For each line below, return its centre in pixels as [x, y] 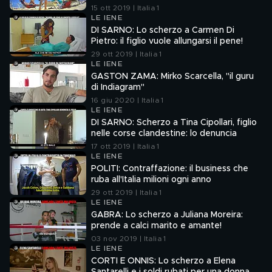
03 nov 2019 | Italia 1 [129, 239]
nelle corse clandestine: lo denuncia [164, 134]
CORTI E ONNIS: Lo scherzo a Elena [163, 261]
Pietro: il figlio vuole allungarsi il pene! [167, 41]
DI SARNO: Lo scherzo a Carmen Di [163, 30]
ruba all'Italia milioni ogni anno [151, 180]
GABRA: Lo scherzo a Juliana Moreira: [167, 215]
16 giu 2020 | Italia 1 [127, 100]
